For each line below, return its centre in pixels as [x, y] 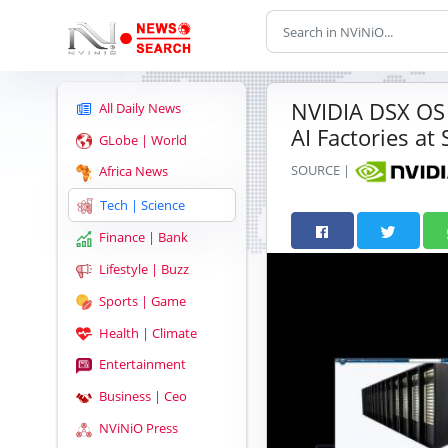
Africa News [132, 171]
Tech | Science [141, 204]
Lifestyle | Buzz [142, 269]
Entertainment [141, 364]
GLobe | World [141, 139]
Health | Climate [146, 332]
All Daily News [138, 107]
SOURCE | [322, 170]
